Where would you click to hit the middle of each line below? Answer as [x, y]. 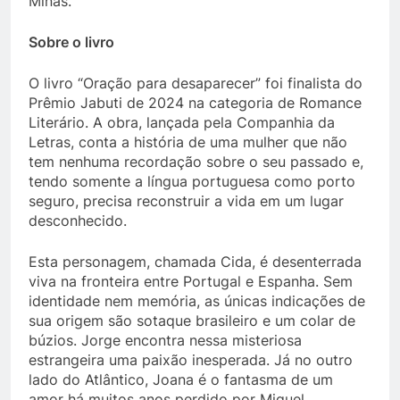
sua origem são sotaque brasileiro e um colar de [192, 320]
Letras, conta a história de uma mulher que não [188, 142]
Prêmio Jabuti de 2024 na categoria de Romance [195, 102]
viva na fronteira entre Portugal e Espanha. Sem [191, 281]
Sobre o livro [71, 42]
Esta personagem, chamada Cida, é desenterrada [195, 261]
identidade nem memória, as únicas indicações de [197, 300]
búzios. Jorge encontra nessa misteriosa [165, 340]
